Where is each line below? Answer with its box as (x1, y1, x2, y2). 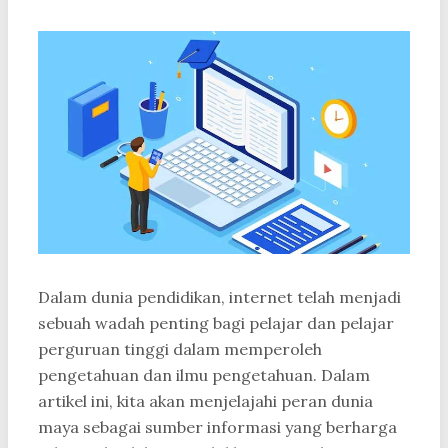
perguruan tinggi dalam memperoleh (38, 339, 322, 360)
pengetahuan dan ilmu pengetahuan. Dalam (38, 365, 370, 386)
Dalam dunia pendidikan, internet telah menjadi (38, 287, 401, 308)
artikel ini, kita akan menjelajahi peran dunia (38, 391, 373, 412)
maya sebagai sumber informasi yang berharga (38, 417, 397, 438)
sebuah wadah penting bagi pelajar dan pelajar (38, 313, 394, 334)
